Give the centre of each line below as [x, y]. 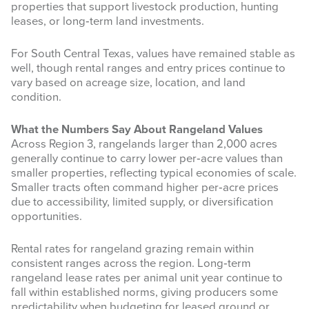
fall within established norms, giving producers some [144, 293]
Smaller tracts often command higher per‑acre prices [145, 188]
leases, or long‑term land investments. [108, 22]
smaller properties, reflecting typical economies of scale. [154, 173]
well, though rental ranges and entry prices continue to [148, 69]
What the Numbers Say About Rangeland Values [137, 130]
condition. [36, 98]
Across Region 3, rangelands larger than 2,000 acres [144, 144]
